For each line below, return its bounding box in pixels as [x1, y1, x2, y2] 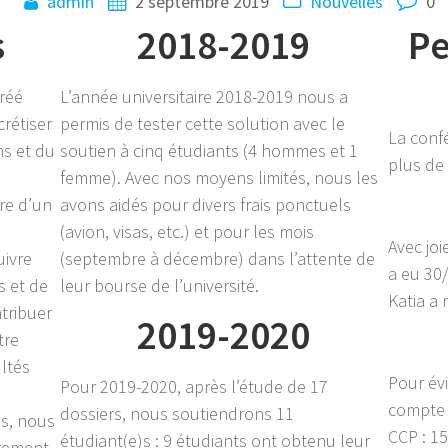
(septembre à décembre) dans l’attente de [59, 246, 375, 270]
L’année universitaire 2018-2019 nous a [59, 84, 348, 108]
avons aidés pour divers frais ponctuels [59, 192, 351, 216]
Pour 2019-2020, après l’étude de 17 [59, 374, 328, 398]
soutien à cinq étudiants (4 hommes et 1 [59, 138, 358, 162]
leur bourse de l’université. [59, 273, 259, 297]
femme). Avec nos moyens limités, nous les [59, 165, 378, 189]
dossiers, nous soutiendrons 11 [59, 401, 294, 425]
